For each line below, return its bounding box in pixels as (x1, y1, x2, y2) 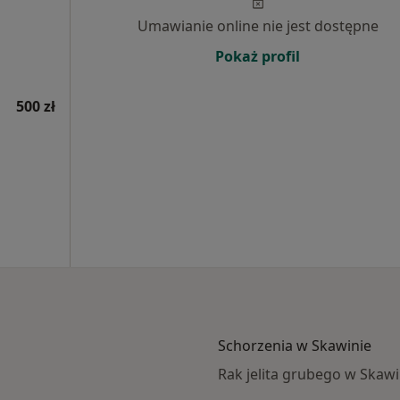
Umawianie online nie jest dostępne (137, 16, 379, 36)
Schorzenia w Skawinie (218, 336, 371, 355)
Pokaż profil (215, 46, 300, 66)
